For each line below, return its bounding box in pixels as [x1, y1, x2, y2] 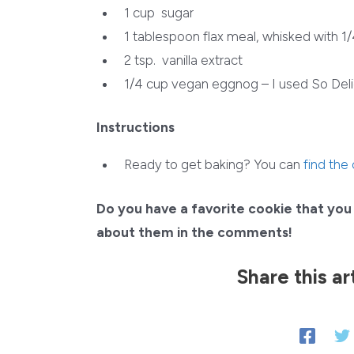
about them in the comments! [96, 224, 292, 240]
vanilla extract [162, 51, 243, 68]
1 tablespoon [124, 28, 201, 44]
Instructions [96, 119, 175, 136]
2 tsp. [124, 51, 163, 68]
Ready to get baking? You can [124, 156, 304, 173]
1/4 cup [124, 75, 169, 92]
